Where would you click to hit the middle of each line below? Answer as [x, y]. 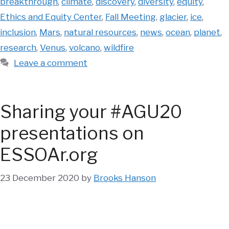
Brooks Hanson [125, 178]
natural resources [100, 32]
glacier [173, 17]
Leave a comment [51, 63]
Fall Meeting [131, 17]
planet [207, 32]
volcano [85, 48]
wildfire [119, 48]
